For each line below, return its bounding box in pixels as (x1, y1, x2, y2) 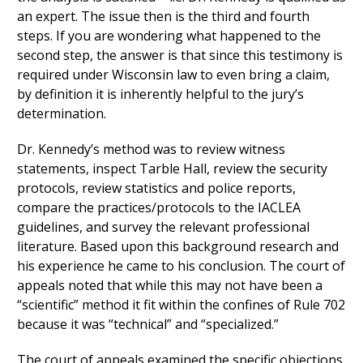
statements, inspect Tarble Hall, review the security (16, 160, 327, 177)
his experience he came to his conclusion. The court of (16, 257, 345, 275)
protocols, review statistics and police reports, (16, 179, 296, 197)
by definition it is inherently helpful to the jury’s (16, 85, 304, 103)
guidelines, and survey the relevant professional (16, 218, 310, 236)
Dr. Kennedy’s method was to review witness (16, 140, 285, 158)
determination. (16, 105, 106, 122)
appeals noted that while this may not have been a (16, 276, 322, 294)
